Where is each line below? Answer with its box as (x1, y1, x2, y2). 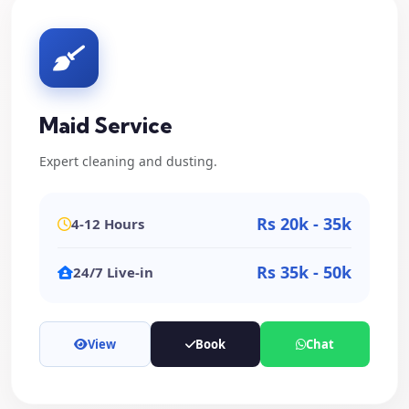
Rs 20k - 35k (257, 213, 351, 235)
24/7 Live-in (73, 263, 153, 281)
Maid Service (39, 111, 173, 139)
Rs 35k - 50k (257, 261, 351, 283)
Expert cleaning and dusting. (39, 152, 217, 170)
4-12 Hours (71, 215, 144, 233)
